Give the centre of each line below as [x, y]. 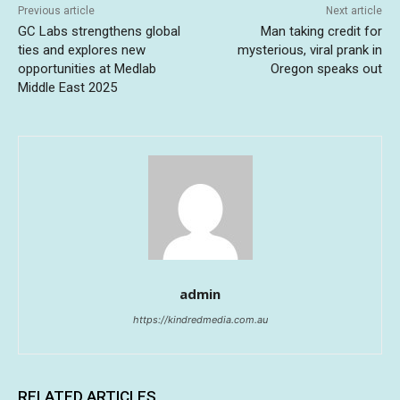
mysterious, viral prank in [309, 50]
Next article [354, 11]
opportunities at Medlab [87, 69]
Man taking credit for [321, 32]
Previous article [56, 11]
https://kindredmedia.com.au [200, 320]
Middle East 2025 [67, 88]
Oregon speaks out [326, 69]
